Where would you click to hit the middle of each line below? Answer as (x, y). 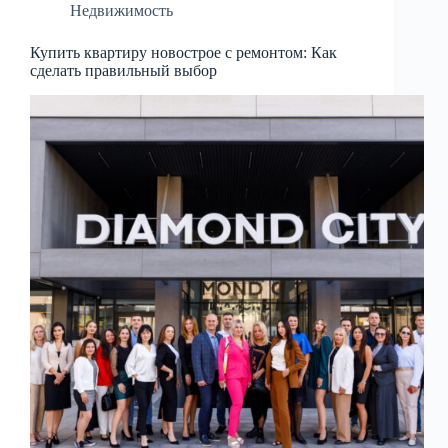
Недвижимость (121, 11)
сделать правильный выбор (123, 71)
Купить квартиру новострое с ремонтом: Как (183, 53)
